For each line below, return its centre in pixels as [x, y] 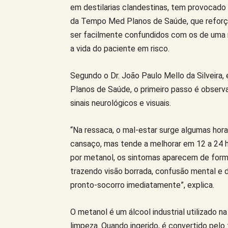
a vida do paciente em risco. [120, 48]
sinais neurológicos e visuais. [121, 103]
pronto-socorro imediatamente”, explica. [142, 185]
